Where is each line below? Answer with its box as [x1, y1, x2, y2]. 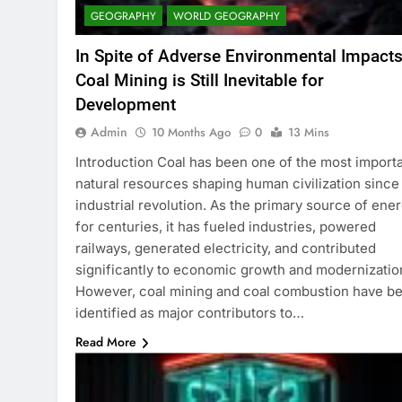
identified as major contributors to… [75, 304, 304, 322]
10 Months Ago [152, 124, 231, 142]
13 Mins [288, 124, 329, 142]
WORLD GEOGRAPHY [173, 8, 280, 25]
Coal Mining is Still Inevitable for [75, 70, 324, 92]
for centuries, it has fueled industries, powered [75, 218, 376, 236]
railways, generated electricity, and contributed [75, 240, 376, 258]
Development [75, 94, 176, 116]
